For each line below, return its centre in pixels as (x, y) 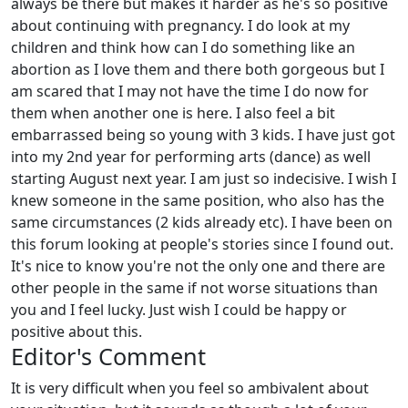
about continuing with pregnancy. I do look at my (180, 25)
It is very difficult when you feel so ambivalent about (190, 388)
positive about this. (76, 331)
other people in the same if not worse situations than (194, 288)
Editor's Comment (108, 356)
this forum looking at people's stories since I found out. (202, 244)
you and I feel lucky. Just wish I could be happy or (179, 310)
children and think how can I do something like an (183, 47)
